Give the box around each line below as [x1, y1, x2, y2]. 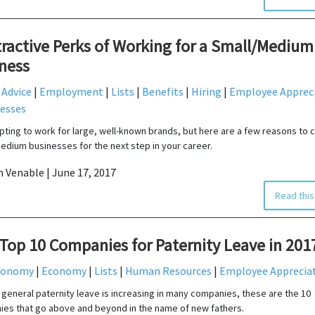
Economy [41, 263, 87, 278]
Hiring [191, 84, 222, 98]
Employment [39, 84, 104, 98]
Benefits [142, 84, 184, 98]
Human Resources [125, 263, 212, 278]
